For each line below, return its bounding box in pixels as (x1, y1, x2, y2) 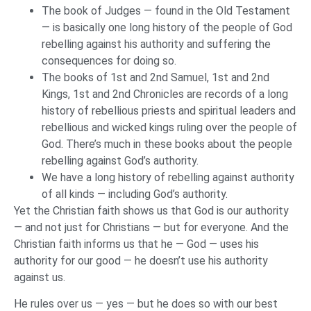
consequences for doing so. (42, 53, 179, 67)
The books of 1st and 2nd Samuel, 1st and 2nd (42, 70, 269, 84)
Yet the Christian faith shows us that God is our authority (14, 203, 289, 217)
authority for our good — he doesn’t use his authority (14, 253, 268, 267)
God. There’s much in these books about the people (42, 137, 292, 151)
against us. (14, 270, 68, 284)
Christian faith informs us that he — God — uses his (14, 237, 259, 251)
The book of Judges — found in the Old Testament (42, 3, 290, 17)
